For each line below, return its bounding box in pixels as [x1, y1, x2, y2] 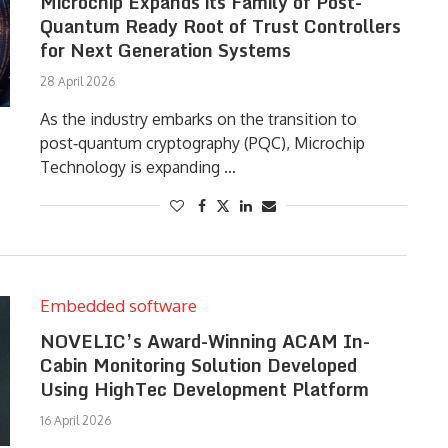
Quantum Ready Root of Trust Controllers [39, 11, 401, 41]
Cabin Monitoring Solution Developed [39, 350, 357, 380]
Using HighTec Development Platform [39, 374, 369, 404]
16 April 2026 [39, 413, 111, 428]
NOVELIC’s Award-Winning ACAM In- [39, 326, 370, 356]
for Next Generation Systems [39, 35, 291, 65]
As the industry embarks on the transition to [39, 109, 357, 129]
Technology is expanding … [39, 157, 236, 177]
